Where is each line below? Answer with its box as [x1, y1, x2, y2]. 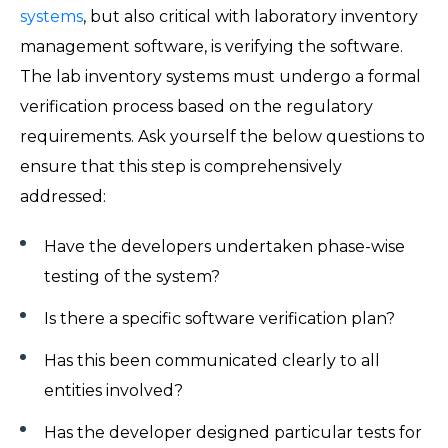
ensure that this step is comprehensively [20, 156, 342, 176]
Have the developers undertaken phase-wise [44, 236, 405, 256]
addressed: [20, 186, 114, 206]
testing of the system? [44, 266, 228, 286]
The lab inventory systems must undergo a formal [20, 66, 421, 86]
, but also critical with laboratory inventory [83, 6, 418, 26]
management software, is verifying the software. [20, 36, 403, 56]
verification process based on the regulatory [20, 96, 373, 116]
